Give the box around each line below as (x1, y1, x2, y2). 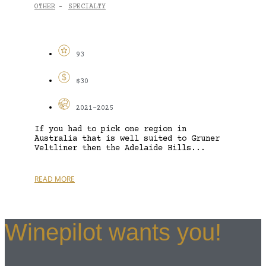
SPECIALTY (68, 3, 106, 11)
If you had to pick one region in (34, 124, 186, 134)
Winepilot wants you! (5, 219, 221, 246)
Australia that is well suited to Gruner (34, 134, 220, 144)
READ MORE (34, 173, 75, 184)
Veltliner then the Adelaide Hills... (34, 143, 205, 153)
